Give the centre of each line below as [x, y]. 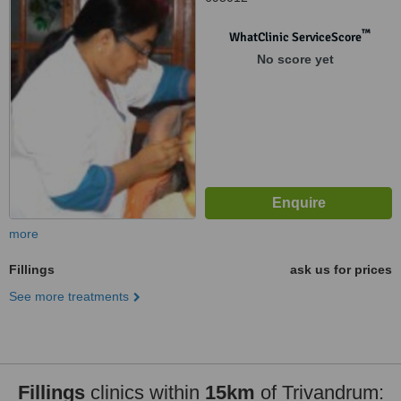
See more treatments [69, 296]
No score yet [295, 59]
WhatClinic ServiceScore [295, 37]
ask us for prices [341, 269]
